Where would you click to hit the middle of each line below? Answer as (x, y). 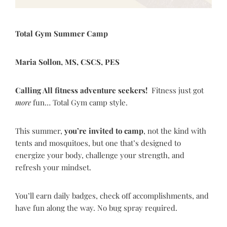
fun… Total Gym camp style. (80, 102)
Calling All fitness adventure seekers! (83, 90)
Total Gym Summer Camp (62, 33)
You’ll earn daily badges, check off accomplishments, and (112, 196)
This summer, (40, 131)
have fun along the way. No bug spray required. (96, 208)
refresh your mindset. (53, 167)
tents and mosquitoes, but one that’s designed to (98, 143)
